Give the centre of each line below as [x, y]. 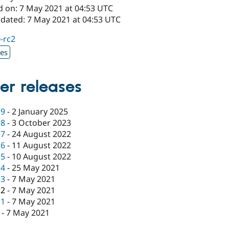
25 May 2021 [36, 168]
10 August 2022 [42, 157]
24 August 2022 [42, 134]
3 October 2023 [42, 123]
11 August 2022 [42, 145]
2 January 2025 [40, 112]
